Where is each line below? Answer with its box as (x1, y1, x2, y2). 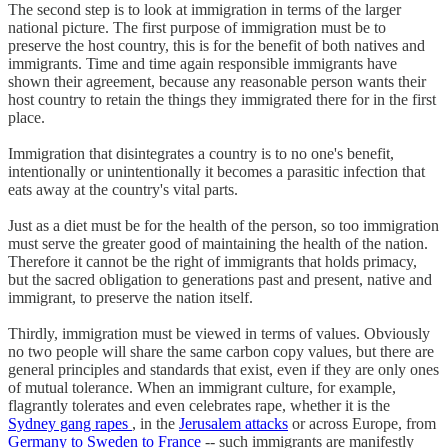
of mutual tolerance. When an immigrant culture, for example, (8, 378, 396, 396)
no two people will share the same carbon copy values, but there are (8, 342, 434, 360)
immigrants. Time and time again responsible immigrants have (8, 54, 397, 72)
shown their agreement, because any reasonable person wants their (8, 72, 426, 90)
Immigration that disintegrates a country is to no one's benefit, (8, 144, 394, 162)
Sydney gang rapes (8, 414, 132, 432)
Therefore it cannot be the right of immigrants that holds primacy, (8, 252, 417, 270)
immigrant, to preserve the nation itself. (8, 288, 253, 306)
